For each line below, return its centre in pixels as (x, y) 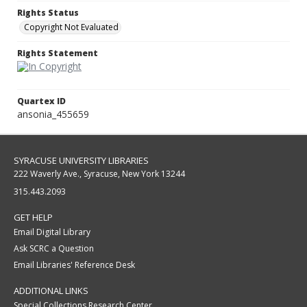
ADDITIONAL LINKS (51, 291)
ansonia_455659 (53, 114)
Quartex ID (41, 101)
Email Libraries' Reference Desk (74, 265)
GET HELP (33, 218)
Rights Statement (58, 53)
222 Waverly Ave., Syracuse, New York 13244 (99, 174)
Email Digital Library (52, 232)
